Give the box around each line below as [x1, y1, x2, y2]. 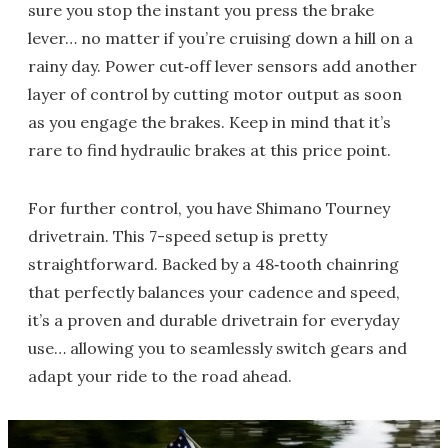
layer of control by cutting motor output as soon [28, 83, 402, 104]
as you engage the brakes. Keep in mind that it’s [28, 111, 391, 132]
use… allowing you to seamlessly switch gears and [28, 337, 407, 358]
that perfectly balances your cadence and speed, [28, 281, 400, 302]
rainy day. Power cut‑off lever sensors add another [28, 55, 417, 76]
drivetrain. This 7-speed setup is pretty [28, 225, 327, 246]
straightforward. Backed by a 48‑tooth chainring [28, 253, 399, 274]
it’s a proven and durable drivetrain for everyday [28, 309, 399, 330]
